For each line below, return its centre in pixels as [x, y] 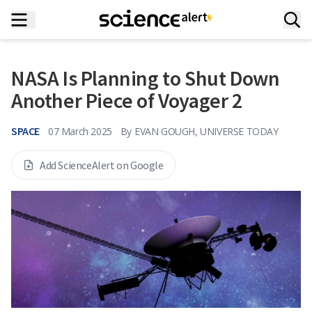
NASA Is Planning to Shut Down [146, 78]
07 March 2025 [80, 131]
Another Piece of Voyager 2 [127, 100]
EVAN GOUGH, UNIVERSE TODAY [206, 131]
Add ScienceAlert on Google [102, 165]
